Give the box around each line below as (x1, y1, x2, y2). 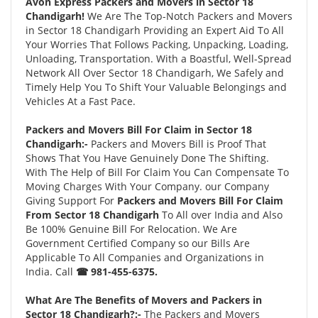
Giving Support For (26, 194, 117, 207)
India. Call (26, 265, 76, 278)
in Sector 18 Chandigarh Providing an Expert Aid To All (26, 23, 284, 37)
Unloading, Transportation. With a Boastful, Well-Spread (26, 52, 292, 65)
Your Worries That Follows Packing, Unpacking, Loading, (26, 38, 288, 51)
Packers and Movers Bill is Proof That (88, 137, 266, 150)
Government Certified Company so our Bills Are (26, 236, 250, 250)
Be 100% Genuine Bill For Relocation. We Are (26, 222, 237, 236)
